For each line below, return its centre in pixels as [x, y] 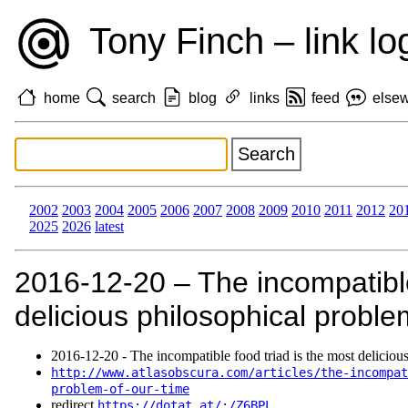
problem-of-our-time [120, 389]
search [134, 97]
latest [109, 227]
